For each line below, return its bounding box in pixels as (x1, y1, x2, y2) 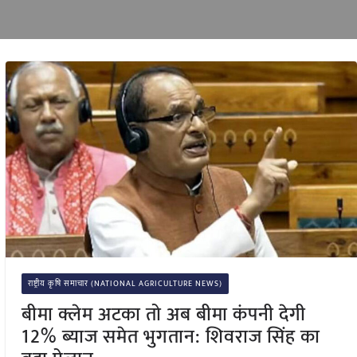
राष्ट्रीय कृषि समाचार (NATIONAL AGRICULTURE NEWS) (27, 277, 222, 290)
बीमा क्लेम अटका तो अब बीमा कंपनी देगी (21, 298, 306, 331)
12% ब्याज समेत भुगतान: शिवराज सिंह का (21, 320, 320, 353)
